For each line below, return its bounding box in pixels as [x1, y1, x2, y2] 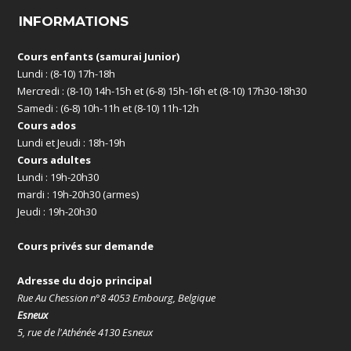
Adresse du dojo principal [17, 273, 153, 288]
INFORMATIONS [19, 13, 129, 29]
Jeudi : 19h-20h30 [17, 204, 97, 219]
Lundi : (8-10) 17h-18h [17, 66, 116, 81]
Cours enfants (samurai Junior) [17, 49, 180, 63]
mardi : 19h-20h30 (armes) [17, 186, 139, 201]
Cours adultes [17, 152, 92, 167]
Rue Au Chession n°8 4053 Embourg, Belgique [17, 290, 216, 305]
